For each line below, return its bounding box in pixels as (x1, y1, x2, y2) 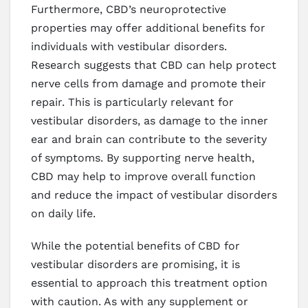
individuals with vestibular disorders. (31, 39, 227, 53)
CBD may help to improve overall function (31, 169, 256, 183)
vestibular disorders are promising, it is (31, 257, 240, 271)
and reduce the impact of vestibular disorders (31, 188, 277, 201)
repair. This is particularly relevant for (31, 95, 234, 109)
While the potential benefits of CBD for (31, 239, 240, 252)
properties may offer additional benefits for (31, 21, 265, 34)
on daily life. (31, 206, 96, 220)
